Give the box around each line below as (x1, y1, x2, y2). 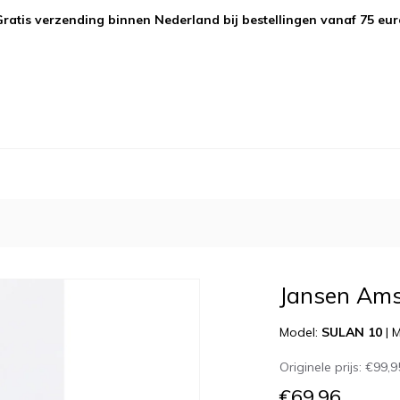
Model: (279, 324, 322, 341)
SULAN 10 (321, 324, 383, 341)
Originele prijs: (279, 359, 366, 376)
